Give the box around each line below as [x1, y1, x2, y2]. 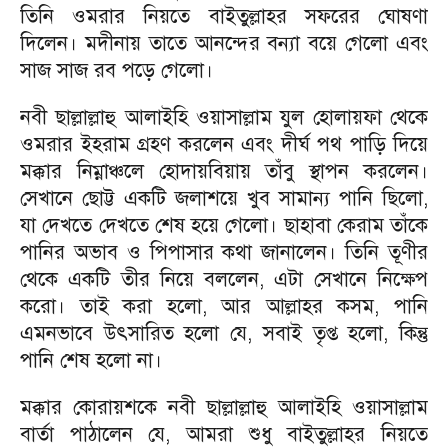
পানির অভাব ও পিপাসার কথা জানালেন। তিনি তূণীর [20, 240, 428, 265]
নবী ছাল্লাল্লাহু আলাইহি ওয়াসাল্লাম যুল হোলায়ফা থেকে [20, 105, 428, 130]
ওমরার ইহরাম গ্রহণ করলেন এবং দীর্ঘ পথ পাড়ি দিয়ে [20, 132, 428, 157]
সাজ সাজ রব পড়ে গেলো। [20, 58, 213, 83]
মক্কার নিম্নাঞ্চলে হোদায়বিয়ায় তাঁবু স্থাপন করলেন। [20, 159, 428, 184]
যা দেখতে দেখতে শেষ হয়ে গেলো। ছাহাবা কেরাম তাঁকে [20, 213, 428, 238]
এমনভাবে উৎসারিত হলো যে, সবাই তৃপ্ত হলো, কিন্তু [20, 321, 428, 346]
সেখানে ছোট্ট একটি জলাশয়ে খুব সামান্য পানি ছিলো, [20, 186, 428, 211]
